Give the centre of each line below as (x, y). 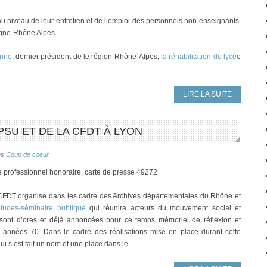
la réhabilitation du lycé (198, 57)
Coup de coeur (27, 154)
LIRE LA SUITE (207, 94)
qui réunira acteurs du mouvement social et (163, 208)
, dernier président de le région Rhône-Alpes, (85, 57)
